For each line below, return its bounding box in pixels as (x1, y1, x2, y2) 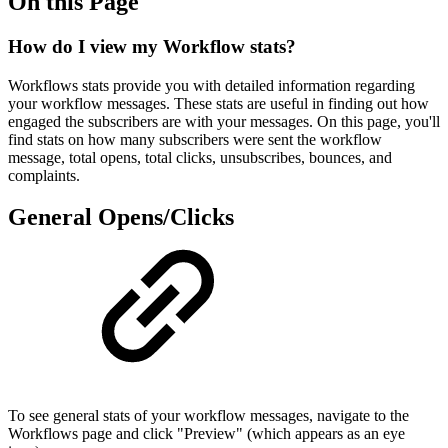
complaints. (8, 166, 80, 184)
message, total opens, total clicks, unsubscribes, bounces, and (8, 148, 392, 166)
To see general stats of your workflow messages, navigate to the (8, 407, 409, 425)
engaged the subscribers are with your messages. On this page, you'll (8, 112, 440, 130)
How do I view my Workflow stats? (8, 35, 296, 57)
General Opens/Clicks (8, 204, 234, 231)
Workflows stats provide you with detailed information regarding (8, 76, 415, 94)
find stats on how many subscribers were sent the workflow (8, 130, 382, 148)
